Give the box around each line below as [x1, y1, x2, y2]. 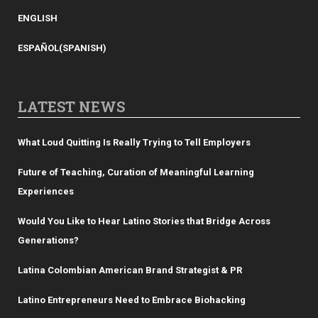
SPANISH [62, 43, 103, 54]
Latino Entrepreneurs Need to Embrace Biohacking [18, 295, 246, 306]
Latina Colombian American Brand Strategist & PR [18, 265, 242, 276]
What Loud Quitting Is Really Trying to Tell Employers [18, 137, 251, 148]
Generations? [18, 235, 79, 246]
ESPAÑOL [18, 43, 59, 54]
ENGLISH [18, 13, 57, 24]
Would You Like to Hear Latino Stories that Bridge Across [18, 216, 270, 227]
